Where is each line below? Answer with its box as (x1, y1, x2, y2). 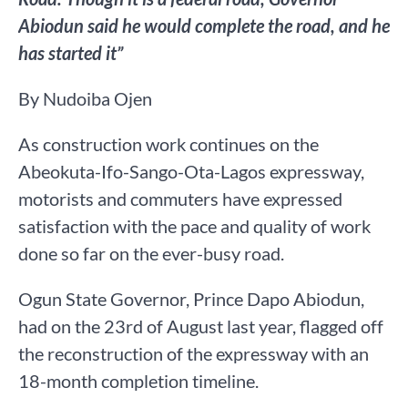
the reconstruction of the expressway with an (18, 342, 369, 365)
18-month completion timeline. (18, 370, 259, 393)
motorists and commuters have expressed (18, 188, 342, 210)
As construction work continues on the (18, 133, 319, 156)
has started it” (18, 42, 123, 65)
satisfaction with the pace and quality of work (18, 215, 371, 238)
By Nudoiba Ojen (18, 87, 152, 110)
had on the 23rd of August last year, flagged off (18, 315, 383, 338)
